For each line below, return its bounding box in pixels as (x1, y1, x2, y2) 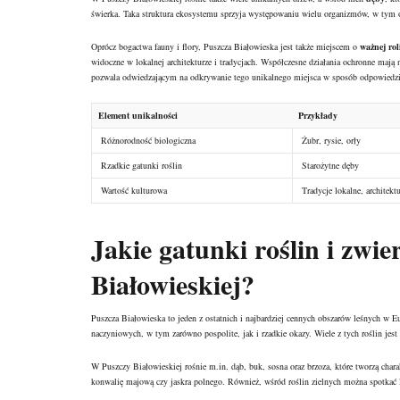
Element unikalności (98, 109, 178, 122)
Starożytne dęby (302, 159, 359, 172)
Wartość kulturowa (101, 184, 167, 197)
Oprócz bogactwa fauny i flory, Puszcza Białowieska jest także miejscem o (91, 40, 360, 54)
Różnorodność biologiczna (101, 134, 196, 147)
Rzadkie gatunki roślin (101, 159, 182, 172)
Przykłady (298, 109, 337, 122)
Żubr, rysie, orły (302, 134, 361, 147)
